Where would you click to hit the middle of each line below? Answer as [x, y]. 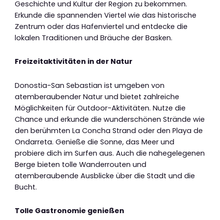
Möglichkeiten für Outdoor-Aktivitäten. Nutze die [100, 108]
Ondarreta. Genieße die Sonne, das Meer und [95, 142]
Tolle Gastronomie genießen [69, 211]
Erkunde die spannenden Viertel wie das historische [106, 15]
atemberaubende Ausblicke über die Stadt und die [105, 176]
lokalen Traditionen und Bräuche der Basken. [94, 38]
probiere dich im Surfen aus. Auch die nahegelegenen [110, 153]
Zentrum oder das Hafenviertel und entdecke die [101, 26]
